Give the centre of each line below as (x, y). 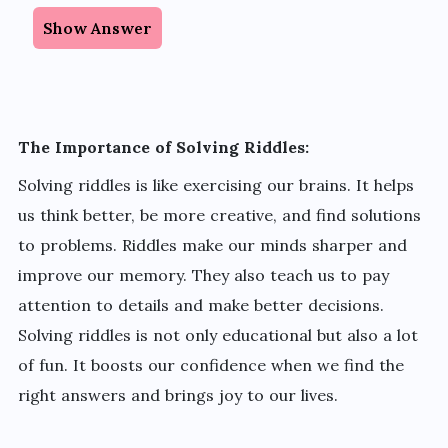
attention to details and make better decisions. (200, 305)
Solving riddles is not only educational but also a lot (217, 335)
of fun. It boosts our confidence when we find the (210, 365)
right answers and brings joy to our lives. (177, 395)
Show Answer (97, 28)
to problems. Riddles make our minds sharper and (212, 245)
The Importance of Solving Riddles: (163, 147)
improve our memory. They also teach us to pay (203, 275)
